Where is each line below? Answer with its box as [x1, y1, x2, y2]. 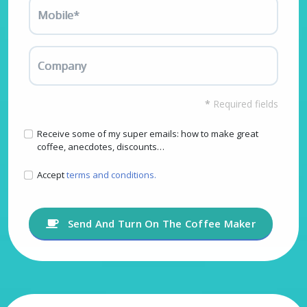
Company [38, 58, 86, 74]
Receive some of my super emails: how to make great [37, 127, 258, 140]
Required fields [210, 97, 278, 111]
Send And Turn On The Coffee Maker [67, 217, 256, 231]
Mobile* [38, 8, 79, 23]
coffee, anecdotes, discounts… [37, 140, 164, 153]
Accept [37, 169, 66, 182]
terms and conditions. [66, 169, 156, 182]
